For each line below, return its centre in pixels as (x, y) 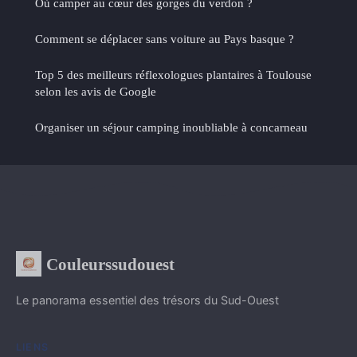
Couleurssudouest (110, 264)
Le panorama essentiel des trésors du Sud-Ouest (147, 300)
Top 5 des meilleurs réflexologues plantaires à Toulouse (173, 74)
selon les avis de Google (96, 91)
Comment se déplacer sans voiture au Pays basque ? (165, 38)
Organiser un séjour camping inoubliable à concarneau (171, 127)
